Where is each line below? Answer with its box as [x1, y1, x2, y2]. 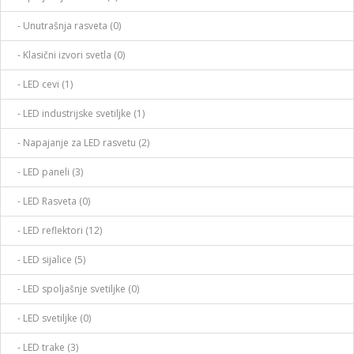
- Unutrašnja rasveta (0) [10, 18, 121, 32]
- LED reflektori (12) [10, 223, 102, 237]
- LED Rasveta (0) [10, 194, 90, 208]
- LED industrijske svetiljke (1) [10, 106, 145, 120]
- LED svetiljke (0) [10, 311, 91, 325]
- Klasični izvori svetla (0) [10, 47, 125, 62]
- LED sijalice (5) [10, 252, 85, 266]
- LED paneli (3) [10, 164, 83, 179]
